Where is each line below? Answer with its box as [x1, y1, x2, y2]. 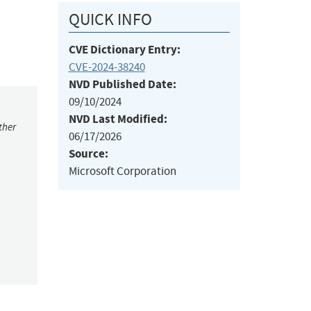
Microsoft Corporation [68, 164, 176, 179]
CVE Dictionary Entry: [68, 42, 180, 58]
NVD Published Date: [68, 76, 176, 93]
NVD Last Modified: [68, 111, 167, 128]
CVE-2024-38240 [68, 60, 145, 75]
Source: [68, 146, 108, 162]
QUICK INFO [68, 9, 152, 31]
